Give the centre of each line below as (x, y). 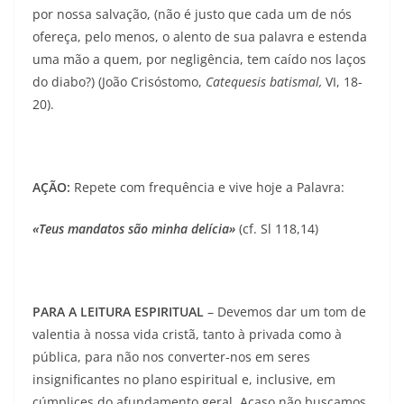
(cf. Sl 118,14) (277, 229)
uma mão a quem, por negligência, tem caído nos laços (199, 60)
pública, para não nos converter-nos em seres (171, 357)
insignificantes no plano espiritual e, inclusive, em (184, 380)
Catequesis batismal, (266, 82)
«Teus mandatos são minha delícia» (134, 229)
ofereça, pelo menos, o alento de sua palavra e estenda (200, 37)
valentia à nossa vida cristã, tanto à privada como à (187, 335)
